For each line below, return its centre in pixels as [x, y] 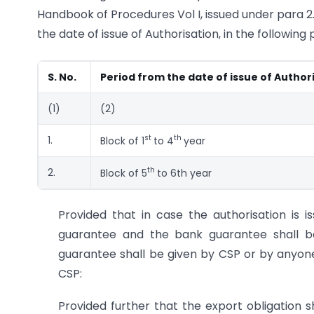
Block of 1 [122, 141]
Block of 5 [124, 173]
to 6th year [184, 173]
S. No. [62, 77]
